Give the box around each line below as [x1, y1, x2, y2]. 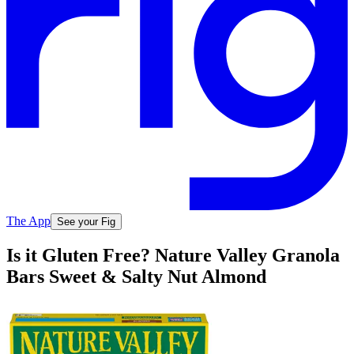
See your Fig [57, 215, 115, 228]
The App [6, 213, 51, 228]
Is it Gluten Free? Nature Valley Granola [6, 245, 340, 266]
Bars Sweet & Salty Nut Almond [6, 266, 266, 288]
